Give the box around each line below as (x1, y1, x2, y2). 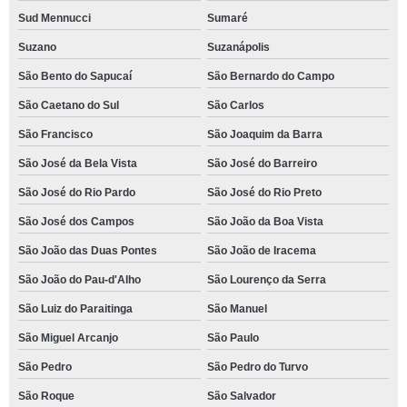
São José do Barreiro (206, 156, 317, 170)
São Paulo (206, 331, 259, 344)
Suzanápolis (206, 40, 270, 54)
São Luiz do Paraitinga (18, 302, 133, 315)
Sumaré (206, 11, 248, 25)
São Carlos (206, 98, 264, 112)
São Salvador (206, 389, 276, 402)
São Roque (18, 389, 74, 402)
